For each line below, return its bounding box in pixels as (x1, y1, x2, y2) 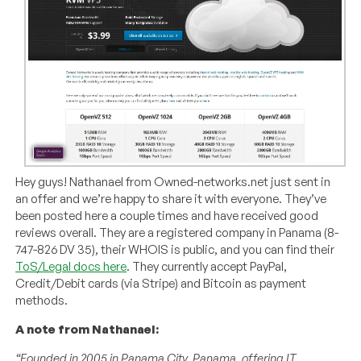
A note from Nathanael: (15, 321, 162, 337)
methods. (15, 292, 68, 308)
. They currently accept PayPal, (127, 258, 288, 274)
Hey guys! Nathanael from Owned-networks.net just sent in (15, 173, 331, 189)
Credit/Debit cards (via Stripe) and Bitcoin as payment (15, 275, 307, 291)
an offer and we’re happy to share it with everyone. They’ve (15, 190, 327, 206)
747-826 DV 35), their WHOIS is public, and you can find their (15, 241, 335, 257)
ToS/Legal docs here (15, 258, 127, 274)
